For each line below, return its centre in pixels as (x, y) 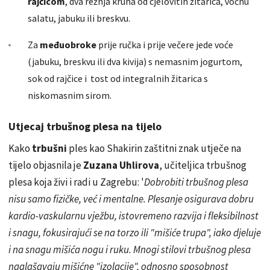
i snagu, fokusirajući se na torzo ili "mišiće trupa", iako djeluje (135, 233)
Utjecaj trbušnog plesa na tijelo (85, 127)
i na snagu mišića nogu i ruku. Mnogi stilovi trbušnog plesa (130, 250)
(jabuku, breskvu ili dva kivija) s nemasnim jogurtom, (135, 62)
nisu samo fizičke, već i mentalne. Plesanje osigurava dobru (131, 199)
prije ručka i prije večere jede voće (166, 45)
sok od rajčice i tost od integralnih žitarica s (118, 79)
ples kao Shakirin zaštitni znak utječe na (155, 149)
